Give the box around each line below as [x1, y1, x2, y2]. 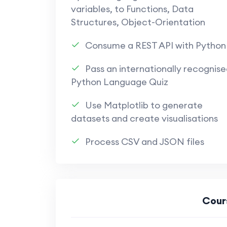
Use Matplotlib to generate [85, 99, 203, 111]
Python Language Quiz [70, 76, 168, 88]
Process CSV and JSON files [85, 136, 204, 147]
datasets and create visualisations [70, 112, 218, 124]
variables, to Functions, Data [70, 3, 194, 15]
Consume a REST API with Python [85, 40, 226, 51]
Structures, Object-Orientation [70, 16, 205, 28]
